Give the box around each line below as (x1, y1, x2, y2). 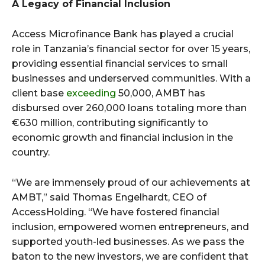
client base (12, 88, 66, 99)
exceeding (66, 88, 116, 99)
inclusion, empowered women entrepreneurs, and (12, 221, 249, 233)
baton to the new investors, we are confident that (12, 251, 248, 263)
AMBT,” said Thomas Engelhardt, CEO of (12, 192, 206, 203)
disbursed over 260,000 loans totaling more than (12, 102, 247, 114)
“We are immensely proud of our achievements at (12, 177, 250, 189)
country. (12, 147, 50, 159)
